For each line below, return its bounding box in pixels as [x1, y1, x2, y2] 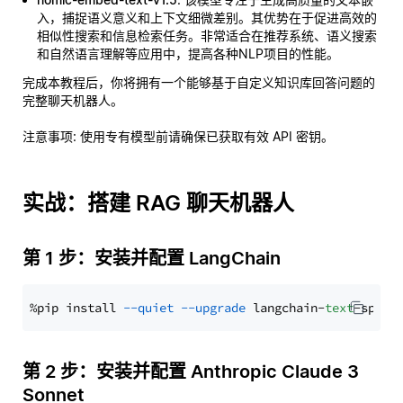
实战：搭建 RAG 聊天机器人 [22, 190, 294, 216]
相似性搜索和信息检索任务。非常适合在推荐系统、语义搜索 [37, 28, 377, 43]
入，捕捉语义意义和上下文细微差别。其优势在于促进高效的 [37, 10, 377, 25]
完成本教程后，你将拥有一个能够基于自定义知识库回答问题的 [22, 75, 375, 90]
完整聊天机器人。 [22, 93, 123, 108]
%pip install [30, 300, 123, 316]
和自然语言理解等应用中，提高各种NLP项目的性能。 [37, 46, 339, 61]
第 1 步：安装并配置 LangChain [22, 247, 281, 269]
